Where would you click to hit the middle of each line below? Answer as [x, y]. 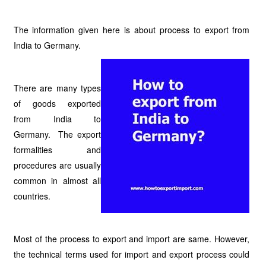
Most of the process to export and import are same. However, [132, 239]
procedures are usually [57, 165]
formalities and [57, 150]
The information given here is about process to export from [132, 30]
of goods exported [57, 103]
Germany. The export [57, 134]
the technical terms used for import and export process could [132, 254]
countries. [33, 196]
